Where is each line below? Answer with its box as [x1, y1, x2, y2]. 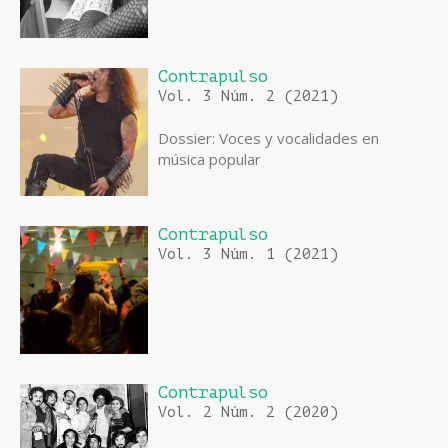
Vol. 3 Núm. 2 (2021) [158, 88, 338, 106]
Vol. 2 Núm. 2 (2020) [158, 404, 338, 422]
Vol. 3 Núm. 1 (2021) [158, 246, 338, 264]
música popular [158, 149, 261, 170]
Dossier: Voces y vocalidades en [158, 128, 379, 149]
